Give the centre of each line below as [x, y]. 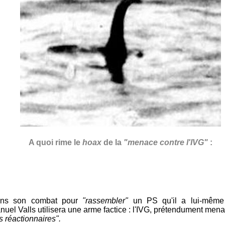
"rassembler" [105, 200]
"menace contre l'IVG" [166, 142]
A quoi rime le [55, 142]
